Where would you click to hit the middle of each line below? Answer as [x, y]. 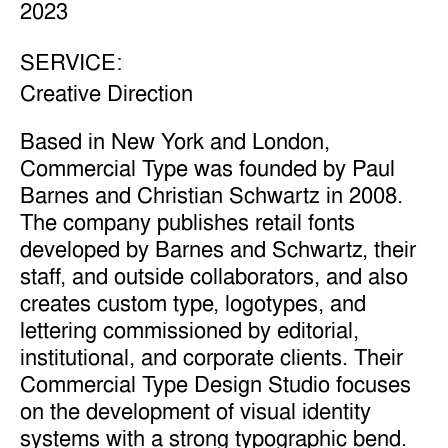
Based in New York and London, [174, 141]
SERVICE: [70, 61]
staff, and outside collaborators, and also [213, 276]
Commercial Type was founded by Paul [207, 168]
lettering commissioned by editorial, [189, 330]
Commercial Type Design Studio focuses [215, 384]
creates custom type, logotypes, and [192, 303]
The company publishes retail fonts [187, 222]
